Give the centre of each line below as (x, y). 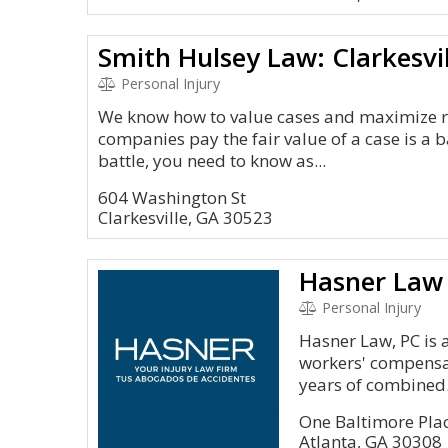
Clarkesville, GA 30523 (185, 217)
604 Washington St (172, 197)
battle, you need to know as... (212, 160)
